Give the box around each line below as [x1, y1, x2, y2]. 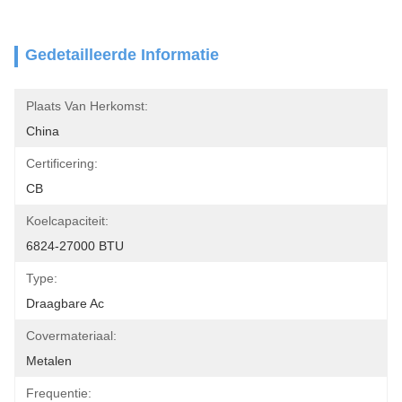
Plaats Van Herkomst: [26, 99, 148, 113]
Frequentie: [26, 386, 92, 400]
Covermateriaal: [26, 328, 117, 343]
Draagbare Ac [26, 296, 104, 310]
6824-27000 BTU [26, 239, 124, 253]
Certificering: [26, 156, 98, 170]
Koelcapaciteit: [26, 214, 109, 228]
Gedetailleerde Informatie [25, 46, 219, 64]
